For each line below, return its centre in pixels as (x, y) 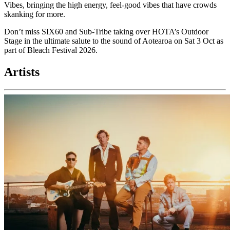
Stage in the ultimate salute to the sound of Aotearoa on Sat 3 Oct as (114, 41)
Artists (22, 72)
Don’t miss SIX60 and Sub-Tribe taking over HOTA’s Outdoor (106, 32)
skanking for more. (35, 14)
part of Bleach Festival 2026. (51, 50)
